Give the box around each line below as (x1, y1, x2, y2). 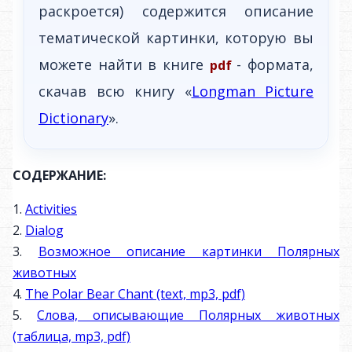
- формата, (236, 54, 314, 74)
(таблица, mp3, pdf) (13, 327, 130, 345)
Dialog (25, 221, 64, 239)
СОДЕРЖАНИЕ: (13, 166, 106, 184)
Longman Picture (191, 81, 313, 101)
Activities (25, 200, 77, 218)
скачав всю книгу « (38, 81, 192, 101)
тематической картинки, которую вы (38, 27, 313, 47)
